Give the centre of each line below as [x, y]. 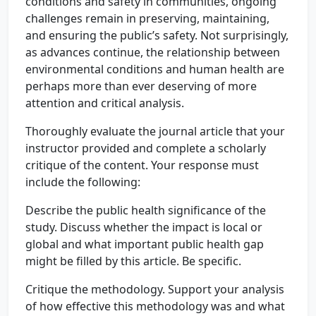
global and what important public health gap [145, 244]
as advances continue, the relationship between [153, 52]
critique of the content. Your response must [142, 165]
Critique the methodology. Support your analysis [155, 289]
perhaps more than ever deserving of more [141, 86]
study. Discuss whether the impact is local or [144, 227]
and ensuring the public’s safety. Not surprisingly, [157, 35]
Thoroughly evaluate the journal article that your [155, 131]
